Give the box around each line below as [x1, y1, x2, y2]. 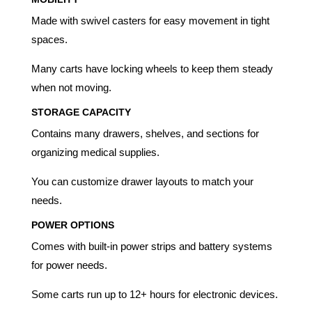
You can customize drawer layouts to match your [31, 175, 253, 187]
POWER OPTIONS [31, 219, 114, 231]
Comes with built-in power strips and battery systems [31, 240, 272, 252]
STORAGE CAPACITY [31, 106, 131, 118]
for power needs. [31, 258, 107, 271]
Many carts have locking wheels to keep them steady [31, 62, 273, 75]
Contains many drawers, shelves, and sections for [31, 127, 259, 139]
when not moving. [31, 81, 111, 93]
